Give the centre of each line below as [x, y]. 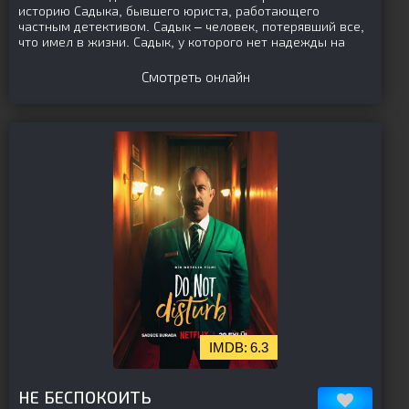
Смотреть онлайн [195, 77]
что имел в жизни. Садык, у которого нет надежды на [182, 42]
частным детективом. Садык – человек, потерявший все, [191, 26]
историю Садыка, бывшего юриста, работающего [169, 11]
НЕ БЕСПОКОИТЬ [85, 398]
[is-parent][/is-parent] [174, 385]
